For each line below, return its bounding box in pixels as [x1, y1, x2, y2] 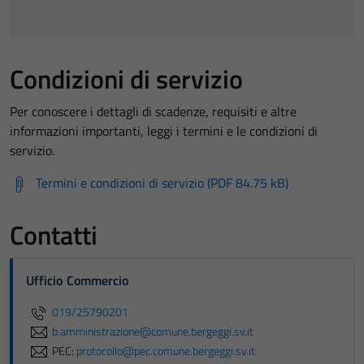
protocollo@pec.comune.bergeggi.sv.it [76, 341, 255, 360]
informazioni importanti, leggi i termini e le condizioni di [10, 121, 318, 141]
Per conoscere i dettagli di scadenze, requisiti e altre [10, 102, 297, 121]
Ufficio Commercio [26, 271, 129, 290]
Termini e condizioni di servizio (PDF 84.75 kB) [36, 173, 288, 193]
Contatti [10, 215, 97, 254]
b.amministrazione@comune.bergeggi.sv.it [52, 322, 253, 340]
